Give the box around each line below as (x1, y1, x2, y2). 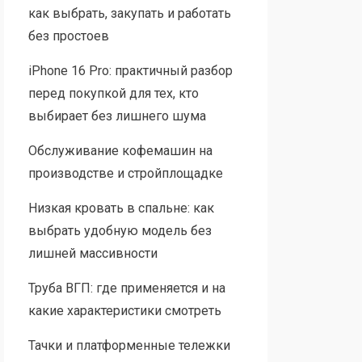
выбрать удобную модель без (27, 222, 212, 238)
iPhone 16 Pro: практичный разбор (27, 62, 233, 78)
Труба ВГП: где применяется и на (27, 280, 225, 296)
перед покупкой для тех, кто (27, 85, 199, 101)
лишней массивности (27, 245, 158, 261)
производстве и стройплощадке (27, 165, 223, 181)
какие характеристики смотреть (27, 302, 221, 318)
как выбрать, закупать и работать (27, 5, 231, 21)
